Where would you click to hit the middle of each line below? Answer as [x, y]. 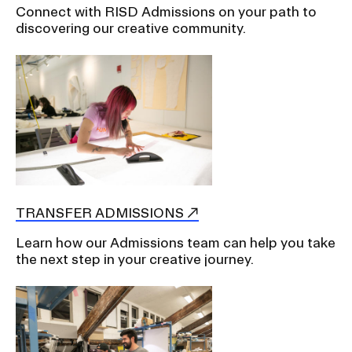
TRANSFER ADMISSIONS [100, 213]
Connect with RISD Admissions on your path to [166, 11]
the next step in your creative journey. [135, 259]
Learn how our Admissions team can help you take [176, 243]
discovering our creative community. [131, 27]
